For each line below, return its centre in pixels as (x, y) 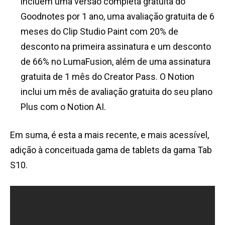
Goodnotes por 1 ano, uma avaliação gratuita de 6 (118, 17)
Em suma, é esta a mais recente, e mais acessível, (109, 135)
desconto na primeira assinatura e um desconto (116, 47)
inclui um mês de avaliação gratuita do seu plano (117, 92)
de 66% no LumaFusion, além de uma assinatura (116, 62)
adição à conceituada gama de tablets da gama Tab (111, 150)
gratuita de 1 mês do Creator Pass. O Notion (107, 77)
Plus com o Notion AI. (63, 107)
